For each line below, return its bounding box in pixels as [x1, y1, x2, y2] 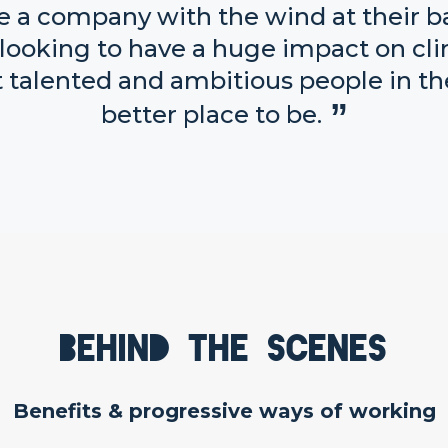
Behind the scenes [60, 332, 388, 365]
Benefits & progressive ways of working [12, 399, 436, 423]
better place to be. [100, 100, 322, 130]
